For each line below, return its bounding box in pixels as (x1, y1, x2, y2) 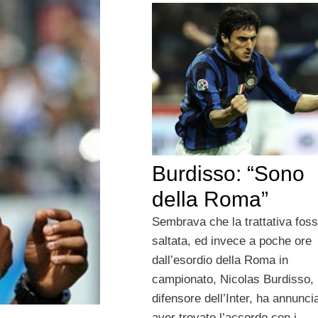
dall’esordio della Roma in (151, 253, 288, 267)
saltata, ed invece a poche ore (151, 234, 312, 248)
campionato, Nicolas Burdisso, (151, 272, 314, 286)
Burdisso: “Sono (151, 161, 305, 185)
